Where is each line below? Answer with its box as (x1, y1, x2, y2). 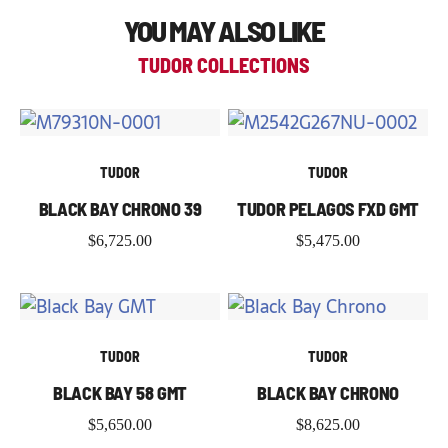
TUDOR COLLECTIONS (138, 53, 310, 78)
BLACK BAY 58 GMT (53, 382, 187, 405)
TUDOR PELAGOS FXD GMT (237, 198, 419, 221)
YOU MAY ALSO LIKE (124, 13, 324, 49)
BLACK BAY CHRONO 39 (38, 198, 202, 221)
